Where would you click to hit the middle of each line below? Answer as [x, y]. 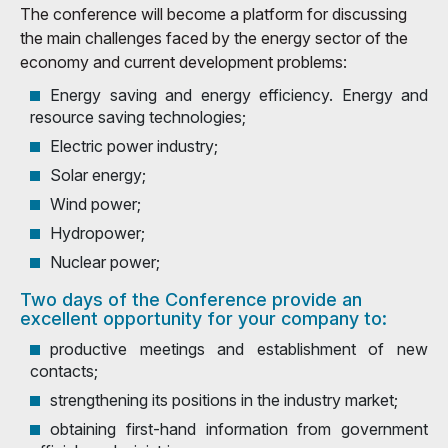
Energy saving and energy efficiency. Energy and [239, 94]
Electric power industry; [134, 145]
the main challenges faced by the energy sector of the [214, 37]
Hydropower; [97, 232]
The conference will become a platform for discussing [213, 13]
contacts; [64, 370]
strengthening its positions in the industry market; [224, 399]
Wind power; [95, 203]
